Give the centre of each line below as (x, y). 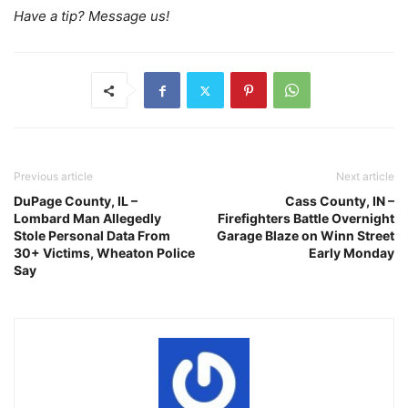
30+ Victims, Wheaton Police (104, 253)
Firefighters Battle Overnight (306, 219)
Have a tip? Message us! (92, 16)
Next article (365, 177)
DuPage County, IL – (76, 201)
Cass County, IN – (340, 201)
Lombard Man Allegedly (87, 219)
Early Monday (352, 253)
